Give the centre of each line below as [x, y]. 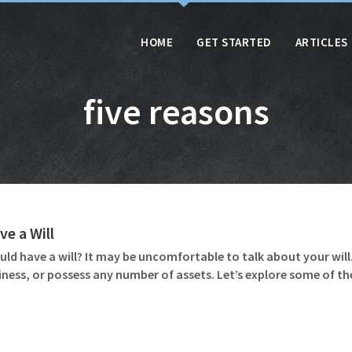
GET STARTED [234, 42]
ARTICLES [321, 42]
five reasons [176, 112]
